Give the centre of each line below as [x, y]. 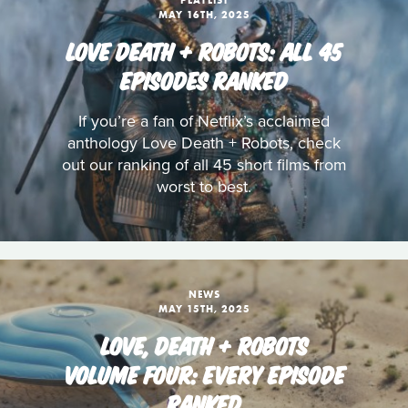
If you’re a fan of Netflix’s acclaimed [204, 121]
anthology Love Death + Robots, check [204, 143]
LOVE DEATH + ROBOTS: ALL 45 [204, 50]
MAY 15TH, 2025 [204, 309]
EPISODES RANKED [204, 79]
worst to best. [204, 187]
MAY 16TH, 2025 [204, 15]
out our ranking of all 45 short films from [204, 165]
